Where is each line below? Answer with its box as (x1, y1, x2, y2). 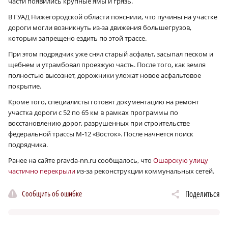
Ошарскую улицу (153, 156, 208, 165)
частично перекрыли (8, 166, 75, 176)
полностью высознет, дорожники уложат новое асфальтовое (8, 71, 201, 80)
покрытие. (8, 81, 41, 91)
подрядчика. (8, 140, 48, 150)
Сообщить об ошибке (22, 188, 82, 198)
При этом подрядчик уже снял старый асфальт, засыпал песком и (8, 49, 213, 59)
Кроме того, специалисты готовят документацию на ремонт (8, 97, 199, 107)
